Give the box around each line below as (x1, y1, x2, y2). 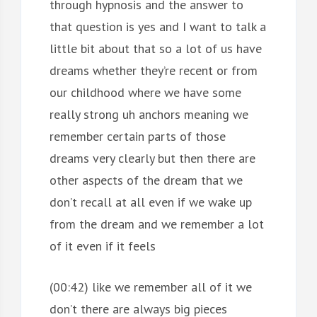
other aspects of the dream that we (49, 171, 243, 188)
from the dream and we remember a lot (49, 215, 264, 232)
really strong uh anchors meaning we (49, 105, 248, 122)
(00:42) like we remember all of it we (49, 278, 252, 295)
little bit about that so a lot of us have (49, 40, 262, 57)
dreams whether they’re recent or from (49, 62, 258, 79)
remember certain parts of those (49, 127, 226, 144)
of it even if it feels (49, 237, 156, 254)
